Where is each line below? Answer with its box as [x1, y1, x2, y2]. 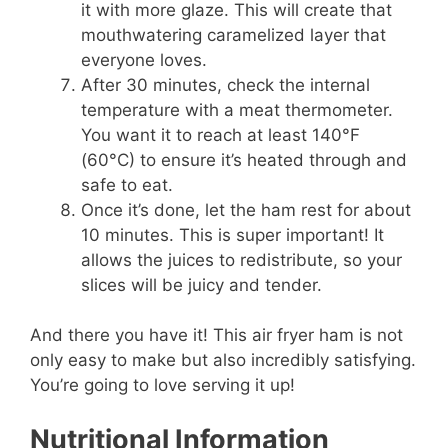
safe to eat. [81, 174, 173, 195]
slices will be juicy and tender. [81, 274, 322, 295]
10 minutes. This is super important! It [81, 224, 384, 245]
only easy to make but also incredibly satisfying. [30, 350, 416, 371]
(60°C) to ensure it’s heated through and [81, 149, 407, 170]
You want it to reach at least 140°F [81, 124, 360, 145]
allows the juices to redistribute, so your [81, 249, 402, 270]
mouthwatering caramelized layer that [81, 24, 386, 45]
